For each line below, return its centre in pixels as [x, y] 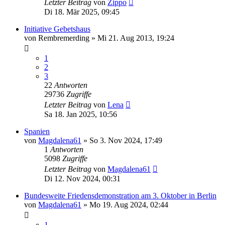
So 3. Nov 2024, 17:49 [126, 141]
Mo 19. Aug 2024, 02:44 [129, 205]
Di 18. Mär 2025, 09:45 [82, 12]
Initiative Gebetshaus [57, 29]
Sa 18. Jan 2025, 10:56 [81, 115]
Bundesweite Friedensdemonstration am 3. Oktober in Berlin [120, 196]
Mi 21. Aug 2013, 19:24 [136, 38]
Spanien [37, 132]
